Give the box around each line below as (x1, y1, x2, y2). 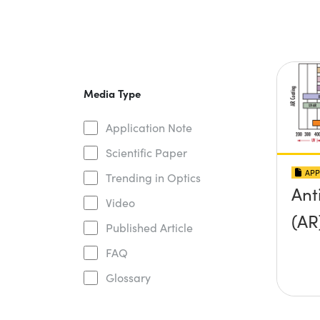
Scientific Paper (105, 144, 187, 160)
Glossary (105, 269, 151, 285)
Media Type (83, 85, 141, 101)
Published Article (105, 219, 193, 235)
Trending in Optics (105, 169, 201, 185)
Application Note (105, 119, 192, 135)
